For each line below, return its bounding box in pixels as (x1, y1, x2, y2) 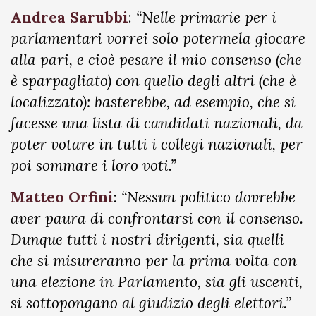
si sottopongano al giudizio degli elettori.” (11, 293, 291, 312)
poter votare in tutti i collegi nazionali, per (11, 135, 303, 154)
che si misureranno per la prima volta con (11, 251, 297, 270)
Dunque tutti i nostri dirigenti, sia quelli (11, 230, 284, 249)
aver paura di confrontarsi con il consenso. (11, 209, 303, 228)
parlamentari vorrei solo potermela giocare (11, 29, 305, 48)
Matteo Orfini (11, 188, 114, 207)
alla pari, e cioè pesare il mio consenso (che (11, 50, 302, 69)
